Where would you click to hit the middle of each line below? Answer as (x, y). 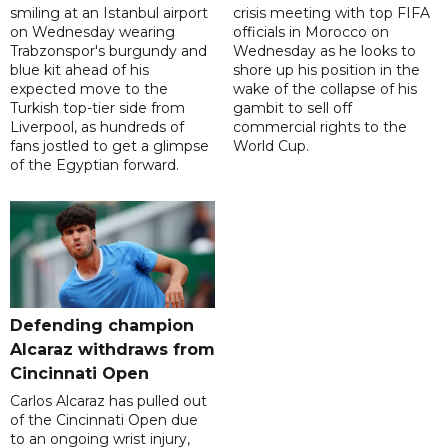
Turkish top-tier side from (97, 108)
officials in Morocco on (310, 32)
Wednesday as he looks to (324, 51)
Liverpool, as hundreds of (97, 127)
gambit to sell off (292, 108)
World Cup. (270, 146)
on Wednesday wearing (92, 32)
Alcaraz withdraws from (112, 350)
